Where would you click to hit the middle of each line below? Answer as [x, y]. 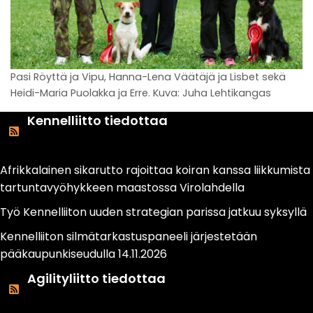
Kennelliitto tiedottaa [97, 121]
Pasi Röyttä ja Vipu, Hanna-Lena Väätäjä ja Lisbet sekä [148, 77]
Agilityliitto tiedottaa [96, 279]
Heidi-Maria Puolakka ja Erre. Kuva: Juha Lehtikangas [141, 93]
